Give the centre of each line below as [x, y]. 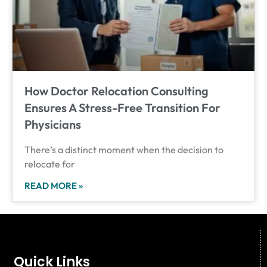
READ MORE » [54, 185]
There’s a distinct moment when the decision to [124, 149]
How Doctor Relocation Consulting [117, 91]
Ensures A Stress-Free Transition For [122, 107]
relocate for [50, 164]
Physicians [53, 124]
